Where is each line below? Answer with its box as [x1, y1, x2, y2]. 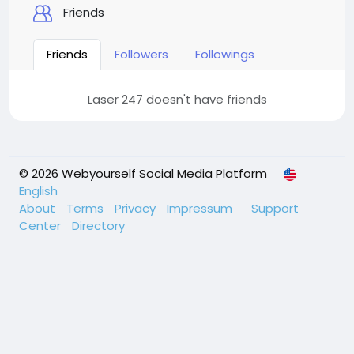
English [19, 183, 58, 199]
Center [19, 217, 64, 234]
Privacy [115, 200, 159, 217]
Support [251, 200, 299, 217]
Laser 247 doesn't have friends [87, 91, 267, 107]
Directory [72, 217, 125, 234]
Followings [195, 46, 254, 62]
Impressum [167, 200, 235, 217]
